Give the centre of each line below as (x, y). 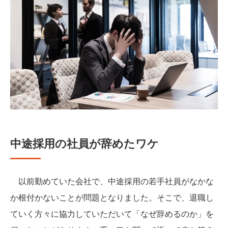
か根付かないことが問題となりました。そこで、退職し (112, 197)
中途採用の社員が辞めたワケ (84, 143)
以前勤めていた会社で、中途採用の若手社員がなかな (112, 181)
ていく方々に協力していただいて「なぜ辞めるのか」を (112, 213)
